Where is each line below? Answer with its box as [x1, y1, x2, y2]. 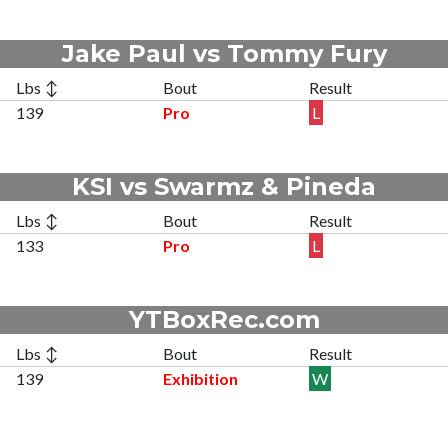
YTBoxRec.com [128, 304, 320, 334]
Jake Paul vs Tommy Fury [61, 38, 387, 68]
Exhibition [162, 368, 238, 388]
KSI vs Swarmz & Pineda [72, 171, 376, 201]
